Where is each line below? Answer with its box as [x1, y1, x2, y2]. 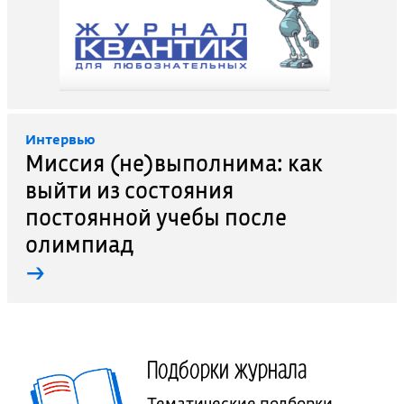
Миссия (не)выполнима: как [24, 148, 323, 179]
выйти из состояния [24, 175, 234, 206]
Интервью [24, 130, 96, 149]
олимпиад [24, 229, 134, 260]
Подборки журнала [147, 353, 308, 385]
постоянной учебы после [24, 202, 287, 233]
